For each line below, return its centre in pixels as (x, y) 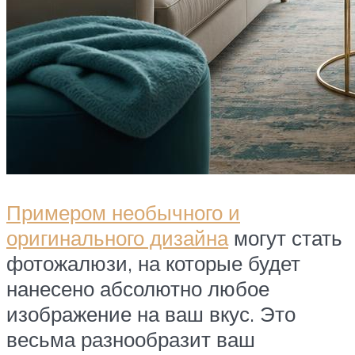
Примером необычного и (123, 212)
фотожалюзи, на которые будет (153, 263)
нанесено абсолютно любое (138, 288)
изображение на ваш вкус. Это (151, 313)
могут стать (285, 237)
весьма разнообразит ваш (131, 339)
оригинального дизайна (117, 237)
